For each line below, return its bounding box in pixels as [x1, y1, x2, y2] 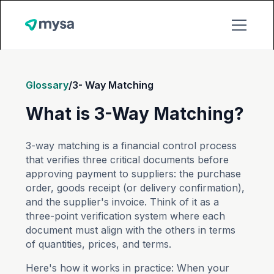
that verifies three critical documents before [26, 154, 229, 166]
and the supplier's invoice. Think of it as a [26, 196, 220, 208]
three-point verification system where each [26, 210, 226, 222]
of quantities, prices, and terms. [26, 238, 172, 250]
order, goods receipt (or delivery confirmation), [26, 182, 245, 194]
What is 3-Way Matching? [26, 103, 245, 124]
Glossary [26, 79, 69, 91]
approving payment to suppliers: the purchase [26, 168, 242, 180]
